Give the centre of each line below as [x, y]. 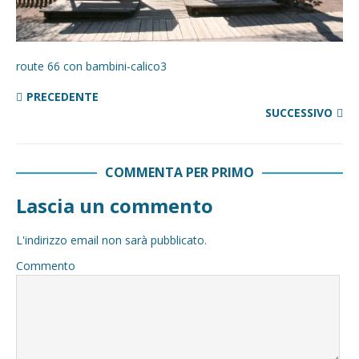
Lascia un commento [115, 206]
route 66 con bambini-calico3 [91, 66]
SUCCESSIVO [299, 113]
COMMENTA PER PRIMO [179, 172]
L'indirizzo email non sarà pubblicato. [111, 240]
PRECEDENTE [63, 97]
